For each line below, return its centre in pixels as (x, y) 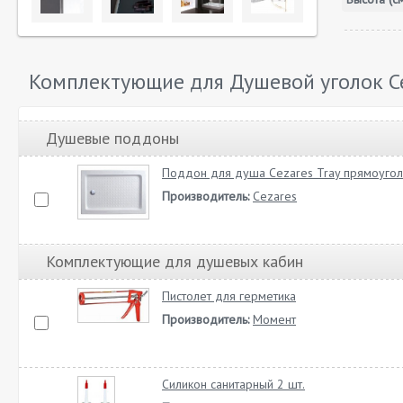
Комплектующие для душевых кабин (175, 261)
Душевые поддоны (112, 138)
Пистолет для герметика (229, 296)
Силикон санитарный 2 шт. (233, 384)
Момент (274, 319)
